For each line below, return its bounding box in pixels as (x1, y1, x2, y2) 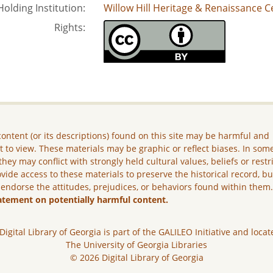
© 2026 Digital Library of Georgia (69, 252, 204, 263)
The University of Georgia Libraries (66, 239, 207, 250)
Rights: (54, 21, 85, 34)
